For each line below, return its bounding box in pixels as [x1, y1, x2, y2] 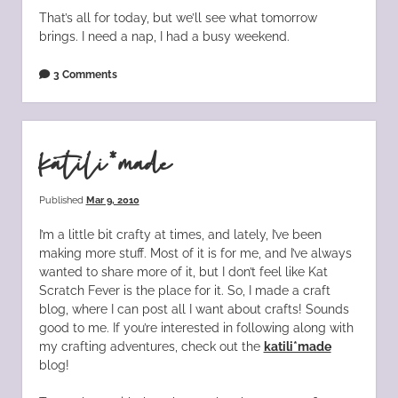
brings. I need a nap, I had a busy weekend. [38, 28, 290, 44]
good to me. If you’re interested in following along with [38, 320, 354, 335]
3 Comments [52, 67, 117, 81]
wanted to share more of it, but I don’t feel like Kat [38, 264, 328, 279]
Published [38, 194, 86, 205]
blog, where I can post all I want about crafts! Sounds [38, 301, 349, 316]
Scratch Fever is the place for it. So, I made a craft [38, 283, 330, 298]
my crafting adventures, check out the [38, 338, 264, 354]
